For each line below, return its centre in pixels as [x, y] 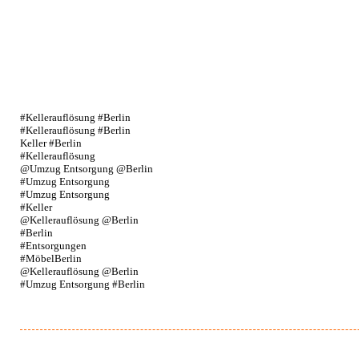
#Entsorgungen [53, 246]
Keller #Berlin [51, 143]
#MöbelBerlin [51, 258]
